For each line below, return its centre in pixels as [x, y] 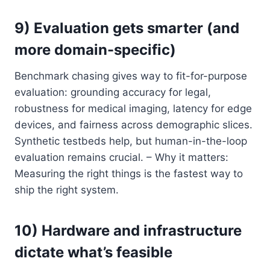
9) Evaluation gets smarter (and [127, 28]
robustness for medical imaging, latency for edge [133, 108]
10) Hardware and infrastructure [128, 230]
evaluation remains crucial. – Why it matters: [121, 157]
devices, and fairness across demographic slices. [133, 124]
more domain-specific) [95, 49]
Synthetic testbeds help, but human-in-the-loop [131, 141]
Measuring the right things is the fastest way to [129, 173]
